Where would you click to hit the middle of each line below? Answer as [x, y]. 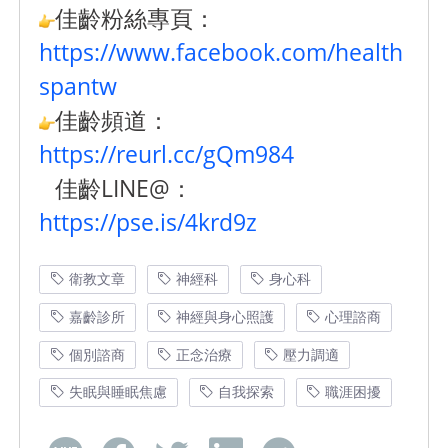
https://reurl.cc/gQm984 [167, 154]
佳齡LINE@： [124, 188]
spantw [78, 86]
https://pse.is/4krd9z [148, 222]
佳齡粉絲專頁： [136, 18]
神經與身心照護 [225, 316]
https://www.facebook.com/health [221, 52]
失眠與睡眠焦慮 [117, 392]
